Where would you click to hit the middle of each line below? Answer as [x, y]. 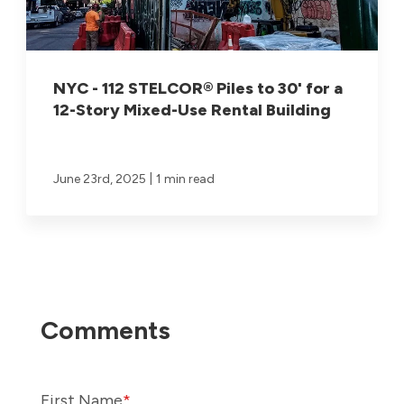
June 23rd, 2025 [100, 179]
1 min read [186, 179]
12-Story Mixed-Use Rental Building [193, 110]
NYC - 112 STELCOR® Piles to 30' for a [198, 89]
